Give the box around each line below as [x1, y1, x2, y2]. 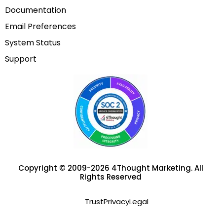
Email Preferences [5, 21, 76, 33]
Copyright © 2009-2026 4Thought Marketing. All [18, 163, 203, 174]
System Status [5, 37, 61, 49]
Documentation [5, 4, 66, 16]
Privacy [104, 196, 129, 207]
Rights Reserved [79, 172, 142, 183]
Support [5, 53, 37, 65]
